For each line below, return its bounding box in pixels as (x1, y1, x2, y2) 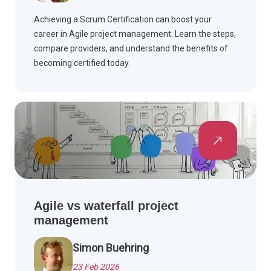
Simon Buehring (73, 241, 149, 255)
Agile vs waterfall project (34, 199, 178, 213)
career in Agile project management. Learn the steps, (34, 29, 236, 39)
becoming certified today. (34, 58, 130, 68)
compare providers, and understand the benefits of (34, 44, 228, 54)
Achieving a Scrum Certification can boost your (34, 15, 212, 25)
